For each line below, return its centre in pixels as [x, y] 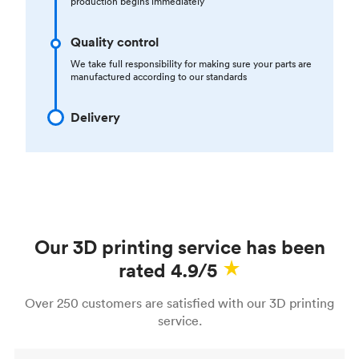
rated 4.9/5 [167, 270]
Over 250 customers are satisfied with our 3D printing [179, 303]
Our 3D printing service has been [179, 246]
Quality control [115, 42]
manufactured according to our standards [159, 76]
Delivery [95, 117]
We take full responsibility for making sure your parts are [191, 63]
